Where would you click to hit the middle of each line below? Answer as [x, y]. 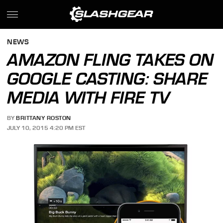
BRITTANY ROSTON [44, 118]
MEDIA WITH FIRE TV [89, 98]
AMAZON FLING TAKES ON [111, 60]
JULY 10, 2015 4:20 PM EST [46, 128]
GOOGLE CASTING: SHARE [108, 79]
